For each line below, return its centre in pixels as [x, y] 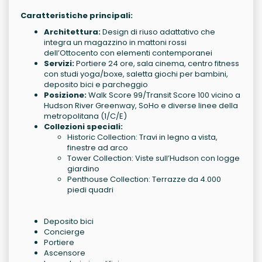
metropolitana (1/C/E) [85, 116]
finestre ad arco [98, 148]
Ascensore [65, 253]
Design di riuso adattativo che [158, 32]
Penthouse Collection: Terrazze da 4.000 [144, 180]
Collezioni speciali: [83, 127]
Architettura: [72, 32]
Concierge [64, 232]
